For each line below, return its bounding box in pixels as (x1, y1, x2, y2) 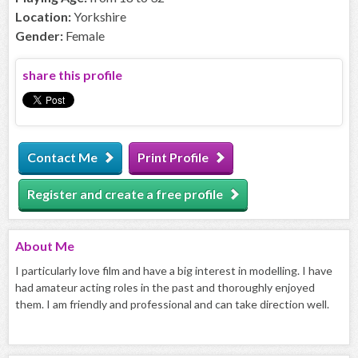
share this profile (22, 67, 122, 83)
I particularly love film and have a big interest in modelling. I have (15, 264, 332, 278)
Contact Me (27, 149, 97, 165)
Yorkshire (71, 9, 126, 25)
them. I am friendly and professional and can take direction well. (15, 297, 329, 312)
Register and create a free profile (27, 186, 223, 202)
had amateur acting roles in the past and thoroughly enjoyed (15, 280, 315, 295)
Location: (15, 9, 71, 25)
